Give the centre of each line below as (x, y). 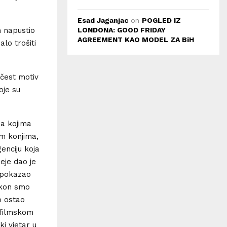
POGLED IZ (161, 20)
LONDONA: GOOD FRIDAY (122, 30)
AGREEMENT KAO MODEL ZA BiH (136, 40)
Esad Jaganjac (103, 20)
